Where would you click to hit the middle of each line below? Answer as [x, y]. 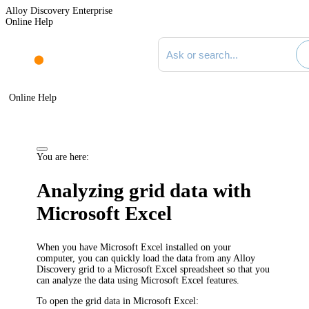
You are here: [63, 157]
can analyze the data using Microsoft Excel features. [138, 280]
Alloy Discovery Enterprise [59, 11]
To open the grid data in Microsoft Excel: [118, 301]
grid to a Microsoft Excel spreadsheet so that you [175, 269]
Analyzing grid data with [144, 191]
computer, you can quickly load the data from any [135, 258]
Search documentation [200, 42]
